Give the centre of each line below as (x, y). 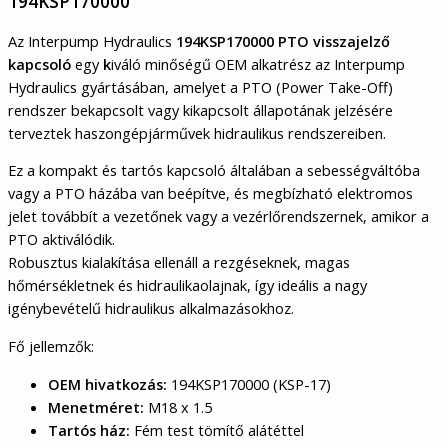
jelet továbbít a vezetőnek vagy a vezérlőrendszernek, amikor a (218, 216)
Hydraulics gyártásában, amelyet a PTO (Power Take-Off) (200, 86)
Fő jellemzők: (51, 346)
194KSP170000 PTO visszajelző (281, 40)
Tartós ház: (89, 429)
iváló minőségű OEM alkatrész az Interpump (258, 63)
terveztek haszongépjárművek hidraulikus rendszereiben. (197, 132)
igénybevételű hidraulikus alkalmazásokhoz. (151, 308)
